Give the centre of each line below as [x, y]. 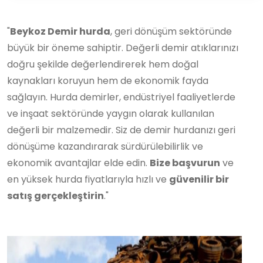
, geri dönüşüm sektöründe [171, 31]
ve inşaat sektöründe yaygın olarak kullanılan [111, 114]
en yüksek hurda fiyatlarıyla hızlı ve [88, 179]
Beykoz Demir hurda [60, 31]
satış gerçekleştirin [55, 196]
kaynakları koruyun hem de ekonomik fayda [108, 81]
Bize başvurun [185, 163]
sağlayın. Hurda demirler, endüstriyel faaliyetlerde [121, 97]
